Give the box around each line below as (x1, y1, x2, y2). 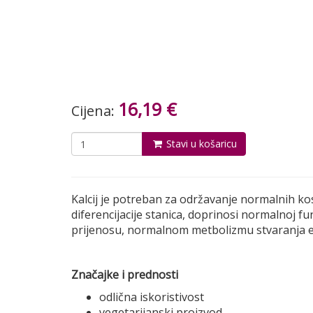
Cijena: (71, 101, 118, 120)
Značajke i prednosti (71, 267, 178, 282)
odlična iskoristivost (99, 289, 204, 305)
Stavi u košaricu (163, 137, 237, 150)
